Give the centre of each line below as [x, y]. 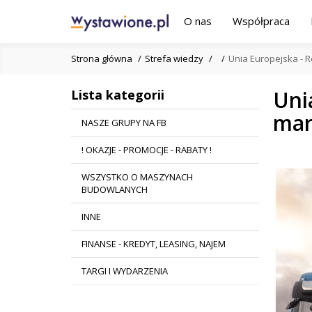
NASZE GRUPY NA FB [124, 122]
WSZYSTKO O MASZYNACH [137, 177]
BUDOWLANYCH [115, 189]
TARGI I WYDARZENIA [125, 271]
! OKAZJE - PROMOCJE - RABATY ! [147, 149]
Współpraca [261, 21]
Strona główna [102, 59]
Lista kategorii [118, 94]
